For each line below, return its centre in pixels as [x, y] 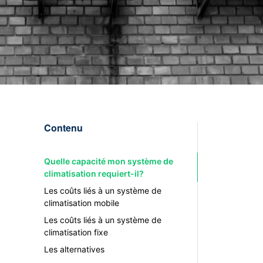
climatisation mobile [81, 203]
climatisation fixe [76, 232]
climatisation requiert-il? [94, 173]
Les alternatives [74, 249]
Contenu [63, 128]
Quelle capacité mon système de [108, 161]
